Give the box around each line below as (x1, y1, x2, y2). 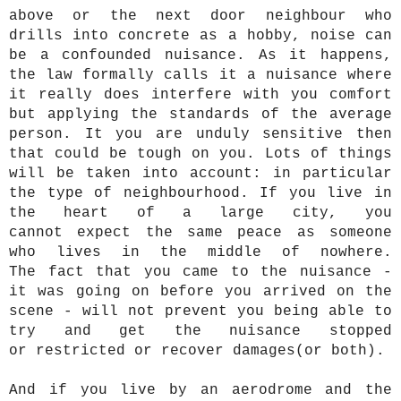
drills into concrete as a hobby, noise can (9, 28, 392, 45)
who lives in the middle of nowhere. (9, 244, 392, 261)
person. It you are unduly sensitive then (9, 126, 392, 143)
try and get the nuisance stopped (9, 323, 392, 340)
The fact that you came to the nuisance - (9, 264, 392, 281)
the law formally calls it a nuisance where (9, 67, 392, 84)
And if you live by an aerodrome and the (9, 382, 392, 399)
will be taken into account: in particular (9, 166, 392, 183)
